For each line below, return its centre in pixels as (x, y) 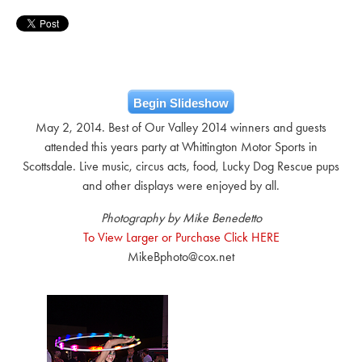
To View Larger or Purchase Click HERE (181, 237)
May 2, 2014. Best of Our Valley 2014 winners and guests (181, 127)
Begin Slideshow (181, 103)
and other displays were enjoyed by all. (181, 185)
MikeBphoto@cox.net (181, 257)
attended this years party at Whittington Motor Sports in (181, 147)
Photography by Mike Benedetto (181, 218)
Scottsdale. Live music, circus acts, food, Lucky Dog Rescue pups (181, 166)
